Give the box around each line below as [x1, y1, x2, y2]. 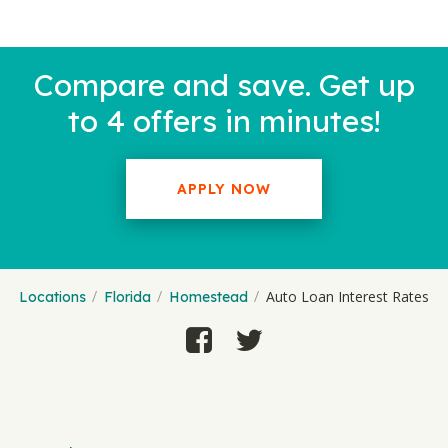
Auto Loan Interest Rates [266, 287, 429, 306]
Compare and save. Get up [33, 66, 415, 104]
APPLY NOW [177, 180, 271, 198]
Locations [19, 288, 86, 306]
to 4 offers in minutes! [67, 102, 381, 140]
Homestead [169, 288, 248, 306]
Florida [104, 288, 151, 306]
